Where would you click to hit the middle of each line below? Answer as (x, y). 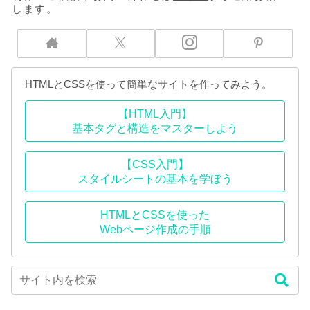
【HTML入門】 (155, 113)
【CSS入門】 (155, 164)
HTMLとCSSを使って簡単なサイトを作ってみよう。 (148, 84)
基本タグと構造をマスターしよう (155, 128)
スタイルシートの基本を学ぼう (155, 179)
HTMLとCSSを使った (155, 215)
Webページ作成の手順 (155, 229)
